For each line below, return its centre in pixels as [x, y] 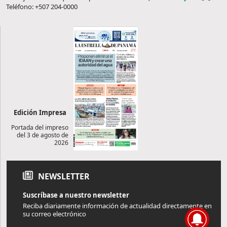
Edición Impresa [40, 113]
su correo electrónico [54, 214]
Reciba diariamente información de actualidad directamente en [117, 206]
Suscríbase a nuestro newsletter [76, 195]
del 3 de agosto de [43, 135]
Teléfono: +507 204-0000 [42, 7]
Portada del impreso [40, 128]
